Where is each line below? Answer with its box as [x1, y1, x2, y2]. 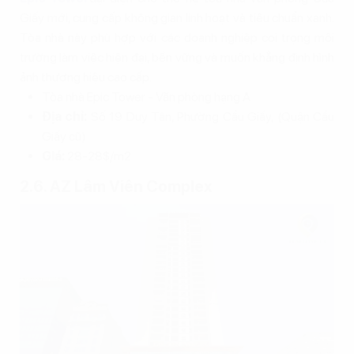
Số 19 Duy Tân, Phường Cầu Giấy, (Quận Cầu [87, 109, 335, 125]
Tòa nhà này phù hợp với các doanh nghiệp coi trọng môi [20, 30, 334, 46]
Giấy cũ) [42, 129, 86, 145]
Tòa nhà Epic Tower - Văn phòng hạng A [42, 89, 250, 105]
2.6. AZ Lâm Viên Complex [20, 177, 213, 197]
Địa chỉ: [42, 109, 88, 125]
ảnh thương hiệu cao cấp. [20, 70, 152, 85]
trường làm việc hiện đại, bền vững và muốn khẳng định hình [20, 50, 334, 66]
